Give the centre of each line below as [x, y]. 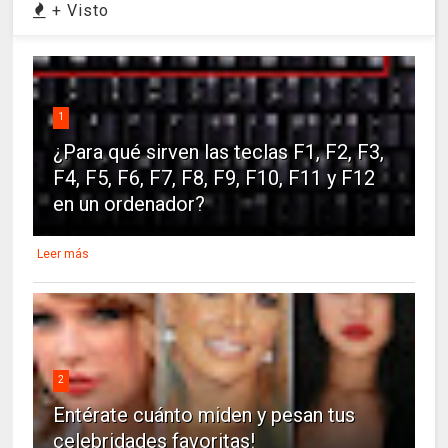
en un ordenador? [129, 204]
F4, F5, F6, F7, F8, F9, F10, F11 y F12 [214, 178]
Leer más [63, 254]
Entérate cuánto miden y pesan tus [204, 415]
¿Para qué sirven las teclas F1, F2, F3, [219, 152]
